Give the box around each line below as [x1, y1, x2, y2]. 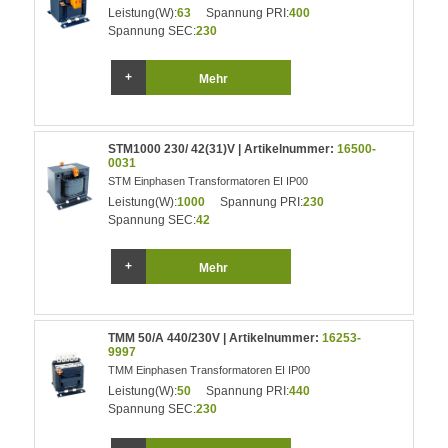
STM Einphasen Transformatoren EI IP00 [108, 175, 309, 187]
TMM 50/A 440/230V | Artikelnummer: [108, 331, 323, 345]
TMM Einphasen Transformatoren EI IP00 [108, 364, 311, 376]
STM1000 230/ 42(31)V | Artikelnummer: [108, 142, 338, 156]
